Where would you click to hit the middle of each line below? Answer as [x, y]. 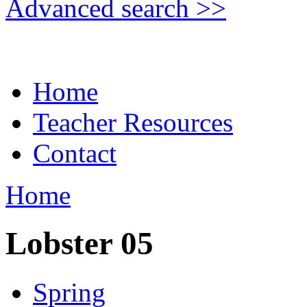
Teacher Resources [133, 122]
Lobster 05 [79, 244]
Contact [75, 153]
